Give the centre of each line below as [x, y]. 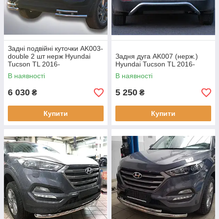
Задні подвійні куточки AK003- [55, 49]
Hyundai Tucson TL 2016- [155, 64]
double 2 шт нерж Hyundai [49, 56]
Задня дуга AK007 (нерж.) [157, 56]
